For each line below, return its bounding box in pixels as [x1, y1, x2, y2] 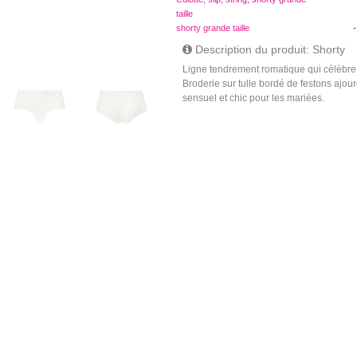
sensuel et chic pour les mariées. [182, 92, 325, 104]
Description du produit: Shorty [192, 43, 346, 56]
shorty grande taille [175, 23, 249, 33]
